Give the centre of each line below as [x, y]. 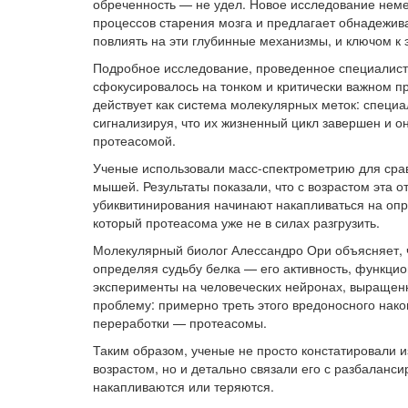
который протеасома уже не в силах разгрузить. [236, 223]
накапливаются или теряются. [184, 387]
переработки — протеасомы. [180, 323]
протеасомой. [134, 141]
